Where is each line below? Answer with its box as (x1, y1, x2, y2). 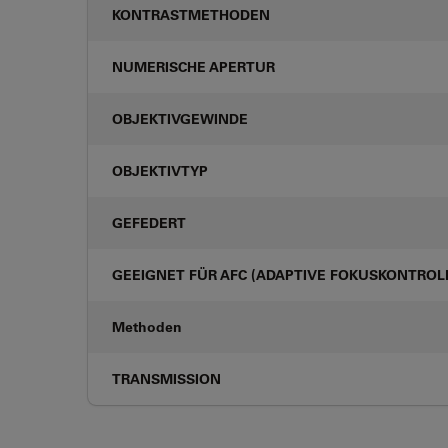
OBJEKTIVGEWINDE (112, 109, 248, 128)
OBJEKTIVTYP (112, 161, 208, 180)
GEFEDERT (112, 213, 186, 232)
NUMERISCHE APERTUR (112, 57, 275, 76)
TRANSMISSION (112, 369, 221, 388)
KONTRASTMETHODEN (112, 5, 270, 24)
